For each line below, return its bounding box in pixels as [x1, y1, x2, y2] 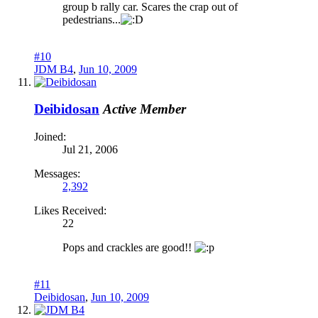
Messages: [34, 168, 80, 180]
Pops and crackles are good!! [62, 241, 194, 254]
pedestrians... [62, 13, 121, 26]
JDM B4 [34, 62, 73, 75]
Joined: [34, 131, 66, 143]
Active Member [103, 102, 186, 117]
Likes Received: [34, 204, 106, 217]
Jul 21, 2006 [62, 143, 118, 156]
